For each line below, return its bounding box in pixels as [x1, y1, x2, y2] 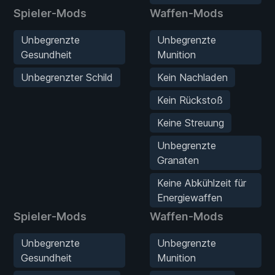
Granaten [157, 153, 199, 166]
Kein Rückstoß [157, 93, 223, 106]
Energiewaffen [157, 191, 222, 204]
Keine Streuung [157, 116, 224, 129]
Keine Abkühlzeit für [157, 176, 246, 189]
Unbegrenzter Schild [21, 71, 113, 83]
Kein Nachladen [157, 71, 228, 83]
